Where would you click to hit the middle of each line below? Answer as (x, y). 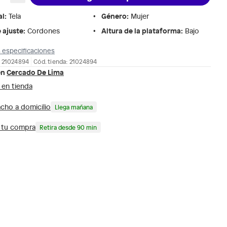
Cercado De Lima (35, 72)
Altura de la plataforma (141, 30)
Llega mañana (74, 107)
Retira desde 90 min (68, 127)
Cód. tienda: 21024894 (65, 61)
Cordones (44, 31)
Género (114, 16)
